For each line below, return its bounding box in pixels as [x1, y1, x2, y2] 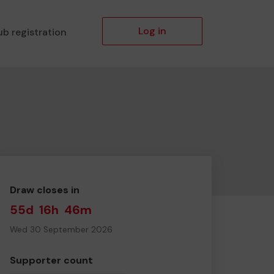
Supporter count [10, 254, 93, 267]
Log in [138, 24, 166, 37]
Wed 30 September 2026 [10, 224, 113, 235]
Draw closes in [10, 183, 80, 196]
